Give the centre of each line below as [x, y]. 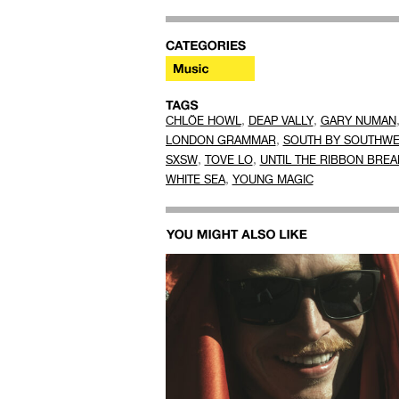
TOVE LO [228, 160]
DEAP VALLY [281, 121]
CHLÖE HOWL [203, 121]
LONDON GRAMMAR [220, 140]
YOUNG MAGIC [273, 179]
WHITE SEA [195, 179]
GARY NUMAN [358, 121]
